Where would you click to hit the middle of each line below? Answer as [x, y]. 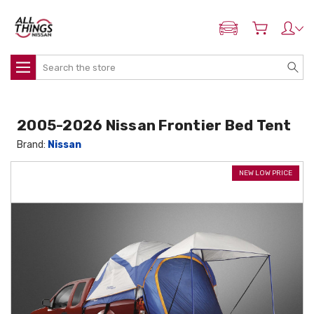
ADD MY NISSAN [262, 31]
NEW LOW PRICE [266, 173]
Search [52, 62]
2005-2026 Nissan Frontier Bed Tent [154, 125]
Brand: [33, 145]
